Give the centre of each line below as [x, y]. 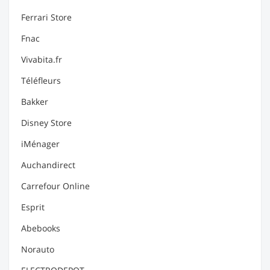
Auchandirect [48, 165]
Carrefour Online [55, 186]
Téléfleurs [41, 80]
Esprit [33, 207]
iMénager [40, 144]
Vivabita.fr [42, 59]
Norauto [38, 249]
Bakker [35, 102]
